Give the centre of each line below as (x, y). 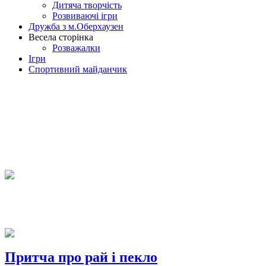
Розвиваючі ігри (85, 16)
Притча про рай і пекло (81, 257)
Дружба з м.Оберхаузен (76, 26)
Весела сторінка (61, 37)
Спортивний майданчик (78, 69)
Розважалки (76, 48)
